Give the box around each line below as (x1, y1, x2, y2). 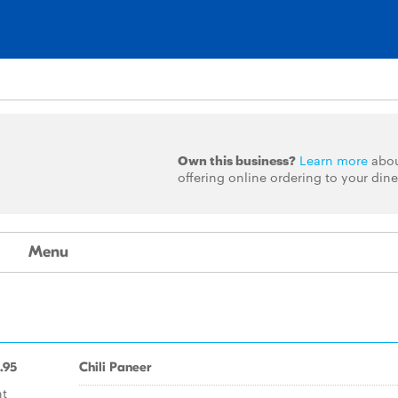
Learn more (298, 151, 368, 169)
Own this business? (177, 151, 296, 168)
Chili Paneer (79, 359, 151, 375)
